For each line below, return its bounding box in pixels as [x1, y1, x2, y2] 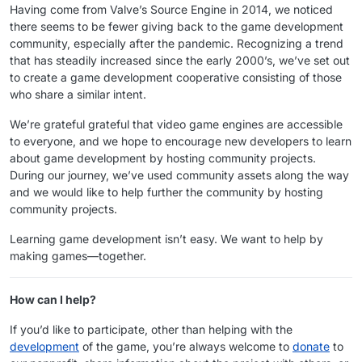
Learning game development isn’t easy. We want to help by [10, 231, 323, 246]
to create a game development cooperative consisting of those [10, 69, 342, 84]
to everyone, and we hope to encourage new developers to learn [10, 133, 351, 148]
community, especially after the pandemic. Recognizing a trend [10, 36, 343, 50]
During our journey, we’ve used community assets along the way [10, 167, 349, 182]
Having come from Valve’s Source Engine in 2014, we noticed [10, 2, 333, 16]
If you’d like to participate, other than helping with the [10, 322, 293, 336]
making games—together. [10, 248, 146, 263]
